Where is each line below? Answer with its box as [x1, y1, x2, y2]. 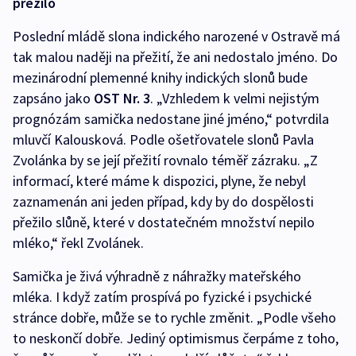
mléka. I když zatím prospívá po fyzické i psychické [13, 287, 311, 306]
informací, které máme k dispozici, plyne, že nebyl [13, 171, 306, 190]
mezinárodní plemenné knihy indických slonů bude [13, 68, 308, 87]
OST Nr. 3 [94, 88, 150, 107]
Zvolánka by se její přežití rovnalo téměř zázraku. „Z [13, 150, 318, 169]
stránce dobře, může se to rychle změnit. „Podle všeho [13, 308, 336, 327]
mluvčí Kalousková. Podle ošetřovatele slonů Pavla [13, 130, 314, 149]
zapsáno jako [13, 88, 94, 107]
